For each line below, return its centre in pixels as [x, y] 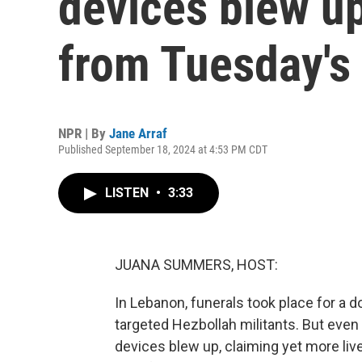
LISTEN [128, 193]
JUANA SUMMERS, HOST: [196, 265]
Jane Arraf [138, 133]
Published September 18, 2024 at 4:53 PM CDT [163, 149]
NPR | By [84, 133]
